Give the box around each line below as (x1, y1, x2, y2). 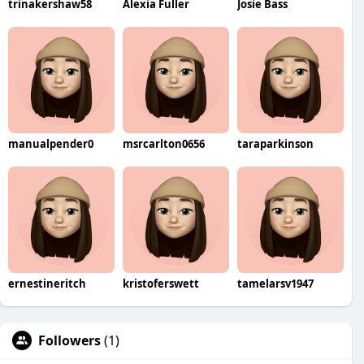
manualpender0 (8, 136, 93, 151)
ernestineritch (8, 275, 86, 291)
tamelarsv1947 (236, 275, 314, 291)
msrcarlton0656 (122, 136, 205, 151)
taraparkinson (236, 136, 314, 151)
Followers (38, 331, 101, 349)
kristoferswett (122, 275, 199, 291)
